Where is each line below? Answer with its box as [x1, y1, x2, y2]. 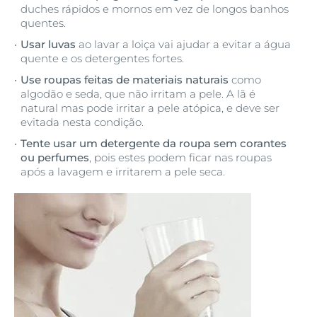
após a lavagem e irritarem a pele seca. [21, 164, 225, 178]
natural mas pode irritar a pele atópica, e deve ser [21, 100, 279, 115]
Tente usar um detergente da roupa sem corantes [21, 136, 287, 150]
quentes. [21, 16, 66, 30]
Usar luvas [21, 37, 76, 51]
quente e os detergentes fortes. [21, 51, 184, 65]
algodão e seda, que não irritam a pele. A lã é [21, 86, 255, 100]
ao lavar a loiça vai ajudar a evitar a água [76, 37, 291, 51]
